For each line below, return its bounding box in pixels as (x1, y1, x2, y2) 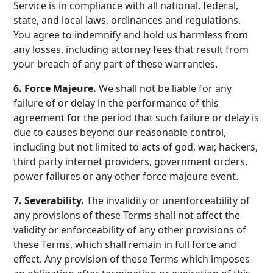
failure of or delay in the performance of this (13, 96, 219, 110)
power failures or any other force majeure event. (13, 169, 239, 183)
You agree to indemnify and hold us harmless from (13, 28, 249, 41)
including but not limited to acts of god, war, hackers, (13, 140, 258, 154)
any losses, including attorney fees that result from (13, 43, 249, 56)
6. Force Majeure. (13, 82, 99, 95)
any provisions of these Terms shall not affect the (13, 208, 241, 222)
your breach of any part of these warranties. (13, 57, 218, 71)
